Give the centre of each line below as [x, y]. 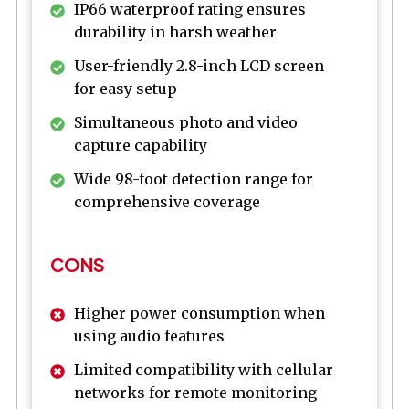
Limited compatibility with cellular [204, 370]
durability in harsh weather [175, 32]
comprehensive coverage [167, 202]
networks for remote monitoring [195, 393]
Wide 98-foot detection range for [194, 179]
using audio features [149, 336]
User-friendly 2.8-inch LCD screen [199, 66]
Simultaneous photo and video [186, 123]
